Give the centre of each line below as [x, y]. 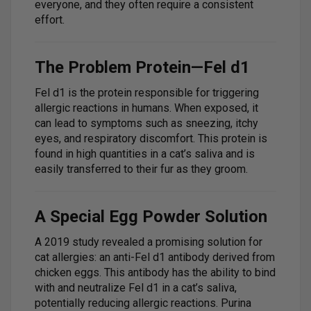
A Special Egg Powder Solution [151, 216]
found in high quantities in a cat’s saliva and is [145, 153]
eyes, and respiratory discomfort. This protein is [151, 138]
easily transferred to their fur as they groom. [141, 169]
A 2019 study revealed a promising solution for [149, 242]
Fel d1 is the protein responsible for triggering [147, 92]
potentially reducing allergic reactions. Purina [143, 303]
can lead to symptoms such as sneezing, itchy [146, 123]
